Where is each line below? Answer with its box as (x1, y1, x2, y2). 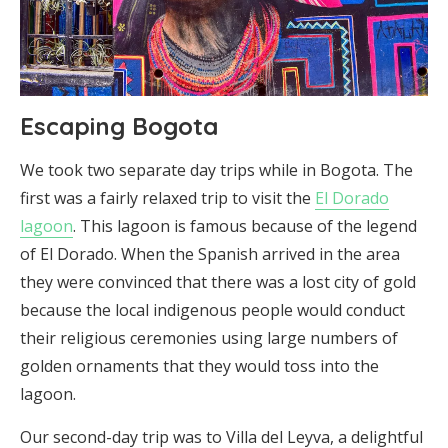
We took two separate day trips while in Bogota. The (20, 158, 413, 181)
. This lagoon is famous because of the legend (73, 214, 417, 237)
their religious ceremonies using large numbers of (20, 326, 398, 349)
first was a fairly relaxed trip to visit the (20, 186, 315, 209)
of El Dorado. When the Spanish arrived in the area (20, 242, 400, 265)
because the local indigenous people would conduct (20, 298, 405, 321)
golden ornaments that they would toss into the (20, 354, 379, 377)
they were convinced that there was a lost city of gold (20, 270, 416, 293)
